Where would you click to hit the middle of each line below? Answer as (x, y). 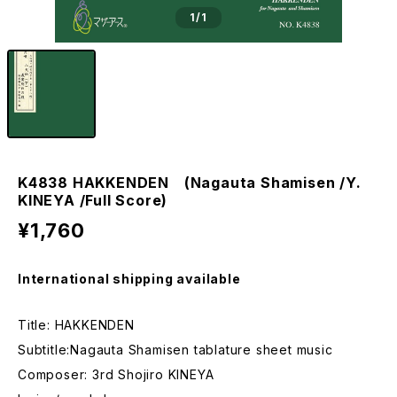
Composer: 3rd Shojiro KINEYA (116, 374)
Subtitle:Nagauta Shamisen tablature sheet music (175, 350)
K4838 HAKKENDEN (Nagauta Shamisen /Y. (190, 183)
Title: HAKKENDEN (76, 325)
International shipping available (129, 279)
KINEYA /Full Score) (93, 200)
